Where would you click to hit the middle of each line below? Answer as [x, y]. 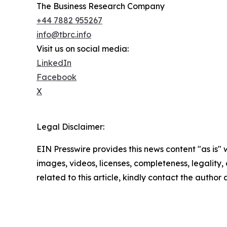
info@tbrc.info [64, 35]
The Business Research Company [101, 6]
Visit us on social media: [83, 49]
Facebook [56, 77]
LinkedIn [54, 63]
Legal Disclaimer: [70, 127]
